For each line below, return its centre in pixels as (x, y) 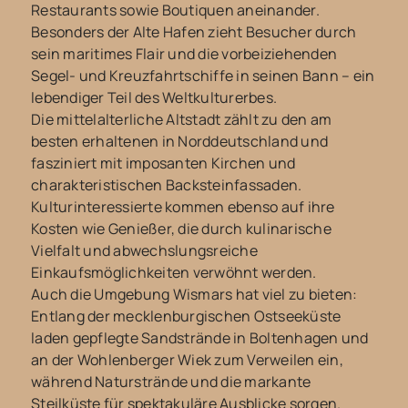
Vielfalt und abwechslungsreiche (144, 251)
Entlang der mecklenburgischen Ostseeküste (186, 316)
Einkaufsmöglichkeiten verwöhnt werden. (174, 273)
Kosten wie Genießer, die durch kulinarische (181, 229)
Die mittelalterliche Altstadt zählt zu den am (182, 120)
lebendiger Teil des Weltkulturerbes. (154, 98)
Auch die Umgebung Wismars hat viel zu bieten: (194, 295)
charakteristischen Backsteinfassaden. (167, 185)
